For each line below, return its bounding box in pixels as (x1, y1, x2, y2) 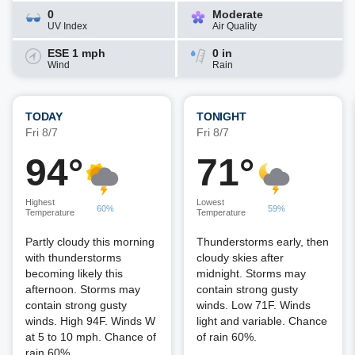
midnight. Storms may (197, 267, 306, 280)
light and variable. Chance (197, 315, 327, 327)
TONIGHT (197, 110, 246, 123)
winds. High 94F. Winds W (25, 315, 155, 327)
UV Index (48, 21, 87, 32)
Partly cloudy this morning (25, 235, 155, 248)
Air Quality (212, 21, 257, 32)
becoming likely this (25, 267, 123, 280)
